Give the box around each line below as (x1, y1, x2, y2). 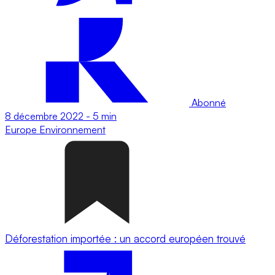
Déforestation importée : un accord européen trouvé (5, 231, 246, 245)
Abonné (189, 96, 226, 109)
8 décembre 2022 (5, 109, 83, 122)
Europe (5, 123, 39, 136)
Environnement (39, 123, 106, 136)
